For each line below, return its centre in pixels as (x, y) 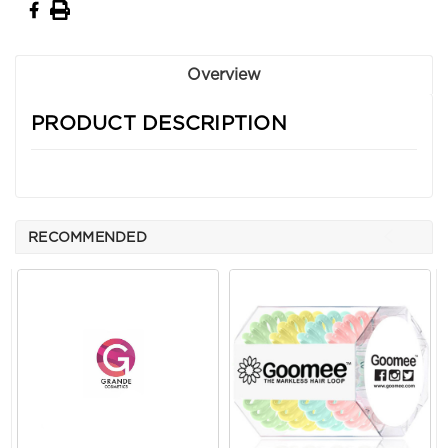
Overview (224, 75)
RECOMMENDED (87, 238)
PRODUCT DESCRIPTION (159, 124)
